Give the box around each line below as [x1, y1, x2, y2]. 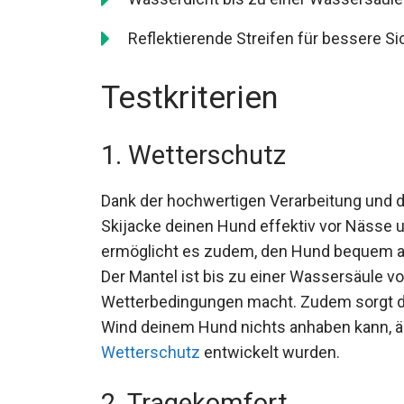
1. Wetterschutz [101, 140, 286, 171]
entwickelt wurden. [200, 343, 340, 363]
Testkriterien [101, 79, 279, 117]
